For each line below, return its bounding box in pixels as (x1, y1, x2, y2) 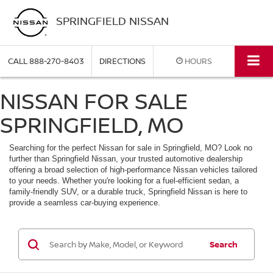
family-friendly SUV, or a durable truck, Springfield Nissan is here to (9, 187, 247, 197)
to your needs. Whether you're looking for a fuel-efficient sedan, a (9, 176, 239, 186)
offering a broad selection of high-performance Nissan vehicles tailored (9, 165, 257, 175)
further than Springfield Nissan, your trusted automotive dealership (9, 154, 243, 164)
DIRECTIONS (99, 55, 146, 67)
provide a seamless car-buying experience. (9, 198, 160, 208)
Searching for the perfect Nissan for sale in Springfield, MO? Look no (9, 143, 252, 153)
